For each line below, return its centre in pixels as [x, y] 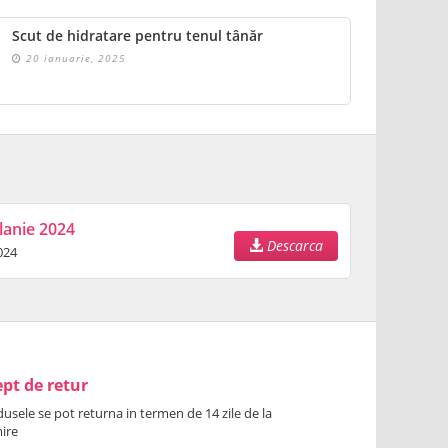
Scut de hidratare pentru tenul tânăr [137, 35]
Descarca [293, 245]
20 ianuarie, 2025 [74, 58]
